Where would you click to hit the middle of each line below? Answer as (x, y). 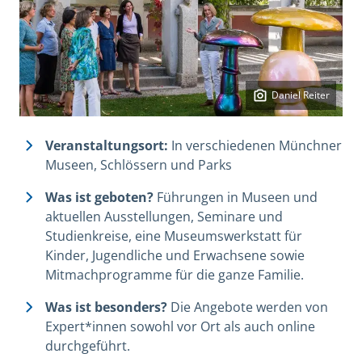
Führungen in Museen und (236, 198)
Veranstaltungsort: (108, 146)
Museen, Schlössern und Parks (139, 165)
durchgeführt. (88, 346)
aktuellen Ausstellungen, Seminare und (164, 217)
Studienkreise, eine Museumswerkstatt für (174, 236)
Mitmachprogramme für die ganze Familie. (175, 275)
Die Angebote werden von (248, 307)
